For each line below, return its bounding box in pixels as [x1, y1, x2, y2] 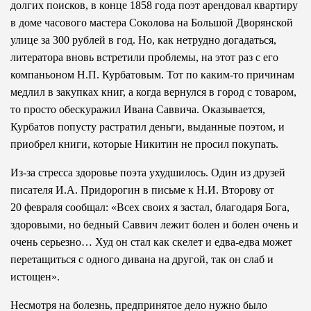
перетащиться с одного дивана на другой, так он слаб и [10, 253, 274, 265]
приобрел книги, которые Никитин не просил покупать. [10, 137, 278, 150]
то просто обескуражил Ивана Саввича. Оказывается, [10, 103, 265, 115]
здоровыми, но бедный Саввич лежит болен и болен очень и [10, 218, 299, 230]
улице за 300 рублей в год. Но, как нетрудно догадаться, [10, 33, 276, 46]
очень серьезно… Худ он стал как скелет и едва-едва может [10, 235, 292, 248]
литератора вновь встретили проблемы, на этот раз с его [10, 51, 278, 63]
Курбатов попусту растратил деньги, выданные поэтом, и [10, 120, 285, 133]
